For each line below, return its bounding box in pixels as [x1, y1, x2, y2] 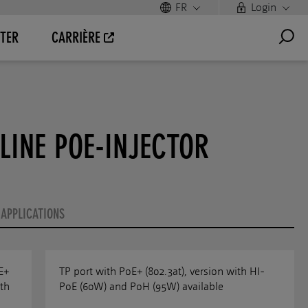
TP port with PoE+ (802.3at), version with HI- [59, 265, 265, 278]
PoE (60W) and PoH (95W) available [59, 280, 223, 293]
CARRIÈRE [51, 28, 100, 47]
